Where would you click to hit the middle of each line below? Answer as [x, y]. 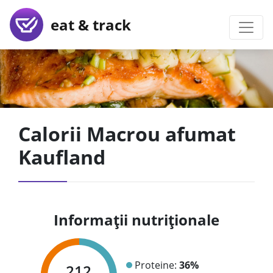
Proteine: [157, 265]
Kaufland [62, 157]
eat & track [87, 24]
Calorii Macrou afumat [127, 134]
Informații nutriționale [136, 220]
